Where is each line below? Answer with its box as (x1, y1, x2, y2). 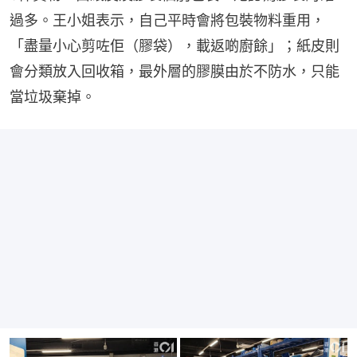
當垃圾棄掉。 (10, 88, 96, 105)
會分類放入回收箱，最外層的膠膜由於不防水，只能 (10, 62, 339, 80)
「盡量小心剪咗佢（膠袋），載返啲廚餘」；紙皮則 (10, 37, 339, 54)
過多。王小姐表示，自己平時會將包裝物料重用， (10, 11, 325, 29)
